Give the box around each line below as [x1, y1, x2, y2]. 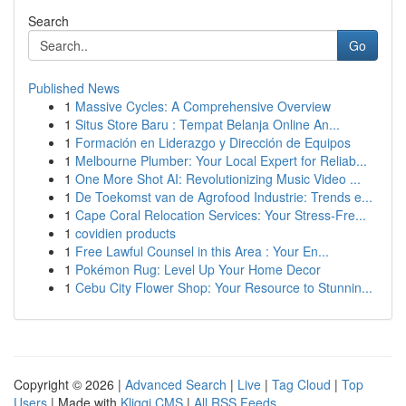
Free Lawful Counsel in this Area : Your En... [75, 242, 329, 260]
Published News [28, 79, 120, 97]
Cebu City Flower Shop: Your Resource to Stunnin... [75, 278, 372, 296]
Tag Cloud [272, 375, 331, 393]
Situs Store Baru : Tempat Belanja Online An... [75, 115, 340, 133]
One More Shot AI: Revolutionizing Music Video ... [75, 169, 361, 188]
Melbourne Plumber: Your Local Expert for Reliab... [75, 151, 367, 169]
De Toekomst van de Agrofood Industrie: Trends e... [75, 188, 372, 206]
